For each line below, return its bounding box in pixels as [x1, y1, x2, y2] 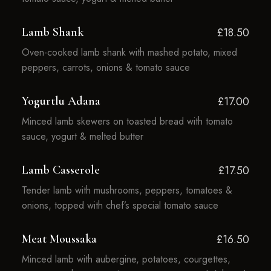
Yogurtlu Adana [21, 94, 100, 108]
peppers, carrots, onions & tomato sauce [21, 60, 190, 74]
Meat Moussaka [21, 232, 97, 246]
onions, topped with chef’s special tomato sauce [21, 198, 218, 212]
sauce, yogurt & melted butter [21, 129, 143, 143]
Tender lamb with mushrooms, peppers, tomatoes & [21, 183, 232, 197]
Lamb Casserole [21, 163, 100, 177]
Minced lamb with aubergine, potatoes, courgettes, [21, 252, 230, 266]
